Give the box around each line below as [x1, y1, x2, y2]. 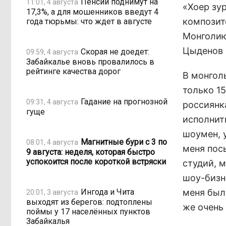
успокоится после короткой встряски [26, 157, 166, 166]
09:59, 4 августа [26, 47, 78, 56]
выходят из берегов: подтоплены [26, 197, 152, 207]
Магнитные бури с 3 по [81, 137, 167, 147]
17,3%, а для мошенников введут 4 [26, 7, 158, 17]
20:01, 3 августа [26, 188, 78, 196]
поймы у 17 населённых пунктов [26, 207, 150, 216]
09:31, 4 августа [26, 97, 78, 106]
